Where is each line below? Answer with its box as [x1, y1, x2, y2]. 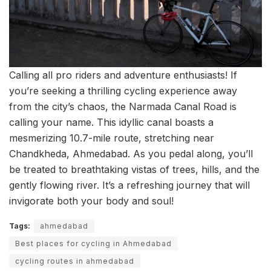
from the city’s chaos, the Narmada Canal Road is [9, 100, 237, 113]
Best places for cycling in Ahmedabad [15, 238, 172, 248]
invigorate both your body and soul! [9, 194, 174, 207]
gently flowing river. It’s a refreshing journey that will [9, 178, 250, 191]
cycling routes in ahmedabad [15, 256, 134, 266]
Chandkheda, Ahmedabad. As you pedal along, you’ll [9, 147, 253, 160]
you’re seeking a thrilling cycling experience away [9, 84, 237, 97]
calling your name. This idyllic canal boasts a [9, 116, 214, 128]
